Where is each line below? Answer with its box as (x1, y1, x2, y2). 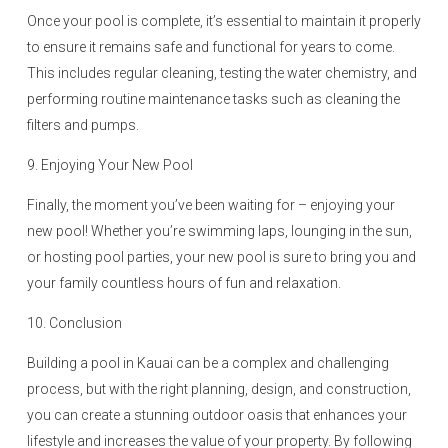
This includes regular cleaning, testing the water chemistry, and (27, 65, 417, 81)
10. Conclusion (27, 315, 122, 331)
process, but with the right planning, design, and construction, (27, 381, 411, 397)
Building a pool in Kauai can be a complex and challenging (27, 355, 389, 371)
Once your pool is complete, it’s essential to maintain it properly (27, 13, 421, 29)
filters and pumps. (27, 117, 139, 133)
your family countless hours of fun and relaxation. (27, 275, 341, 291)
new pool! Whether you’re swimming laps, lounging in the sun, (27, 223, 412, 239)
